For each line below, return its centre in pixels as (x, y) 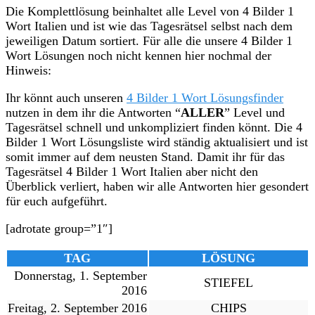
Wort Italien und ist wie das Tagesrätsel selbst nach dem (149, 26)
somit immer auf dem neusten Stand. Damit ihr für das (145, 156)
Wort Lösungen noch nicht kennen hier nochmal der (139, 55)
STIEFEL (229, 282)
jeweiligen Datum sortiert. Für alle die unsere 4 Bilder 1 (149, 40)
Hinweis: (28, 70)
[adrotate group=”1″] (59, 228)
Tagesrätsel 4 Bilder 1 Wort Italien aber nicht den (132, 171)
